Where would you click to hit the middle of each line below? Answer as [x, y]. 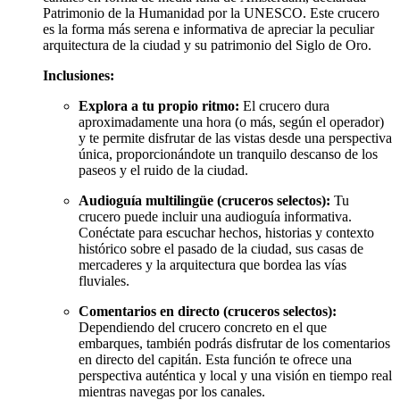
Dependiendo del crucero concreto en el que [203, 328]
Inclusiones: [79, 76]
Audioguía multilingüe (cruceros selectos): [204, 201]
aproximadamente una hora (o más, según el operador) [231, 122]
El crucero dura [284, 106]
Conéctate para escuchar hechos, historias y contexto [226, 233]
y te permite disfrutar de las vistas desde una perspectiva [235, 138]
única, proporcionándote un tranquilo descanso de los [228, 154]
